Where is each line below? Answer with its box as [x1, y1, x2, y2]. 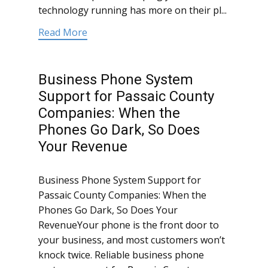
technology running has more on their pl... [38, 4, 227, 17]
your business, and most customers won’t [38, 233, 225, 247]
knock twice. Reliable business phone [38, 248, 204, 262]
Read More [38, 26, 87, 39]
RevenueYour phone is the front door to [38, 218, 219, 232]
